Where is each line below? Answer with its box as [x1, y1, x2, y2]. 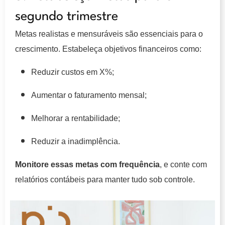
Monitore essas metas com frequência [15, 160, 160, 169]
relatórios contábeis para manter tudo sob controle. [15, 175, 195, 184]
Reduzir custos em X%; [31, 67, 114, 76]
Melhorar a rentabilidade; [31, 114, 120, 123]
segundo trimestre [15, 10, 118, 23]
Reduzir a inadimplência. [31, 137, 120, 146]
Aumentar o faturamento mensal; [31, 90, 147, 99]
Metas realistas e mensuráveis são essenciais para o [15, 29, 203, 38]
